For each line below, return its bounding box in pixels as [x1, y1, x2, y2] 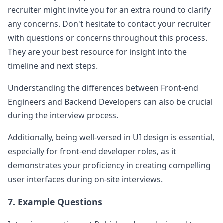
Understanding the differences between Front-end [8, 82, 198, 93]
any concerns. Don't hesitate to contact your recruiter [8, 18, 211, 29]
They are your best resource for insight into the [8, 46, 187, 57]
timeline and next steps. [8, 60, 98, 71]
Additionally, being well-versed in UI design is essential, [8, 132, 214, 143]
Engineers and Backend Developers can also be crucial [8, 96, 213, 107]
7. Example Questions [8, 196, 102, 208]
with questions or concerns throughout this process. [8, 32, 207, 43]
